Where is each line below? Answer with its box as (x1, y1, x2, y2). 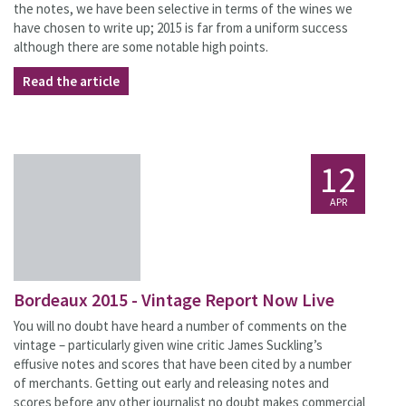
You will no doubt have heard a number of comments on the (14, 317, 347, 334)
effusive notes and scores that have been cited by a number (14, 355, 352, 372)
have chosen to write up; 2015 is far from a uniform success (14, 19, 348, 36)
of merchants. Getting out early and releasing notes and (14, 374, 329, 391)
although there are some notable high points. (14, 38, 268, 55)
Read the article (23, 72, 120, 90)
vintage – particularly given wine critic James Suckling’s (14, 336, 323, 353)
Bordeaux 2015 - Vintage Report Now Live (14, 288, 334, 311)
